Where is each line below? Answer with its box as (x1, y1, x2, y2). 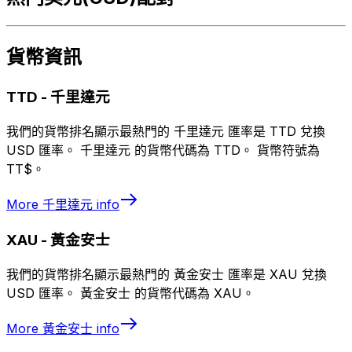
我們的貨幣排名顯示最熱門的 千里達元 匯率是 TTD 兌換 (6, 123, 325, 140)
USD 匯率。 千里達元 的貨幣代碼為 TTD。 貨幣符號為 (6, 142, 320, 159)
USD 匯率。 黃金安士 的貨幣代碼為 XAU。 (6, 284, 255, 301)
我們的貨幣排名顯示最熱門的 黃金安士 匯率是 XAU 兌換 (6, 266, 327, 282)
